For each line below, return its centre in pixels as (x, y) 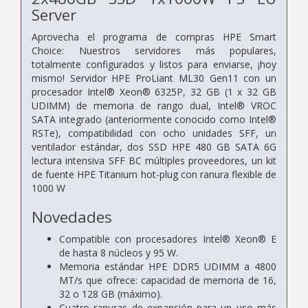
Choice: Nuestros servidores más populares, (154, 50)
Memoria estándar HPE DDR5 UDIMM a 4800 (168, 266)
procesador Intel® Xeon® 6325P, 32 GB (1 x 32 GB (154, 91)
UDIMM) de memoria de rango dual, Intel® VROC (154, 105)
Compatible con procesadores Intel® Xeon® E (168, 239)
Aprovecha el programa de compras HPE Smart (154, 36)
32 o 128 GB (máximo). (111, 294)
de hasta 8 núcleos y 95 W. (119, 252)
